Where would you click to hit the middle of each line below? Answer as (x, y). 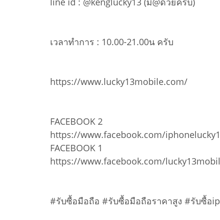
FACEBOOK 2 (76, 121)
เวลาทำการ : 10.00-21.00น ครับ (112, 41)
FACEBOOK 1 (76, 148)
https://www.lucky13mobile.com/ (119, 81)
